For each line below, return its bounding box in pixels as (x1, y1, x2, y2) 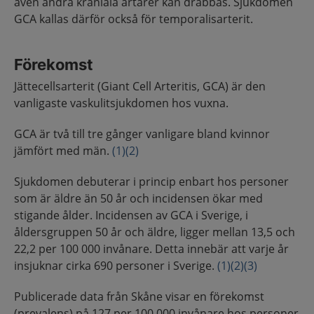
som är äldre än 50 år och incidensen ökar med (14, 191, 263, 206)
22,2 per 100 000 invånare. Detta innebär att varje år (14, 241, 289, 257)
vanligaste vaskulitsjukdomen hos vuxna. (14, 95, 228, 111)
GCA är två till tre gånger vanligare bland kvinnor (14, 126, 270, 142)
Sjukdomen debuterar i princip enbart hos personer (14, 174, 289, 189)
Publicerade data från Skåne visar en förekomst (14, 289, 264, 304)
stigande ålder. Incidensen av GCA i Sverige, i (14, 207, 248, 223)
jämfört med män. (14, 143, 112, 158)
